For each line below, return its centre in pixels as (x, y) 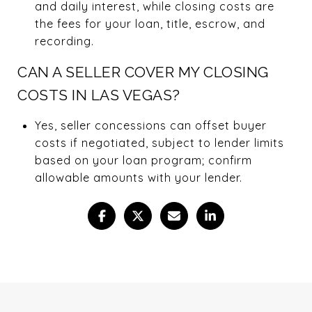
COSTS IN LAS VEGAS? (99, 95)
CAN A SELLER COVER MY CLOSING (143, 72)
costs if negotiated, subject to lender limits (159, 142)
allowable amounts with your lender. (138, 177)
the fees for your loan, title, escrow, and (150, 23)
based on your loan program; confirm (143, 160)
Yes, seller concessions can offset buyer (150, 125)
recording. (64, 41)
